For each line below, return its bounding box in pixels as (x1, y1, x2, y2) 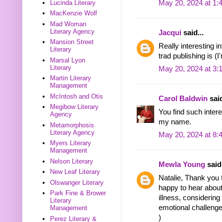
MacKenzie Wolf (50, 9, 98, 17)
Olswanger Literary (50, 178, 104, 186)
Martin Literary (50, 74, 92, 82)
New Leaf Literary (50, 168, 101, 176)
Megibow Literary (50, 103, 99, 111)
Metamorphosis (50, 121, 95, 129)
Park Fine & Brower (50, 189, 107, 197)
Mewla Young (159, 161, 205, 169)
